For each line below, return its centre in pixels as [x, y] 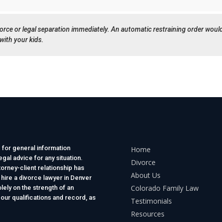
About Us [146, 175]
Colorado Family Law [165, 188]
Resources [148, 214]
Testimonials [152, 201]
